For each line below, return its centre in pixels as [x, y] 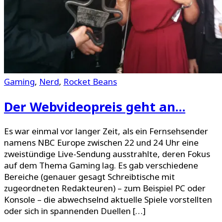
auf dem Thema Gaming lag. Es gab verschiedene [101, 165]
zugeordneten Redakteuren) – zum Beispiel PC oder [105, 188]
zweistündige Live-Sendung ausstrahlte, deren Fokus [107, 154]
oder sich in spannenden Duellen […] [75, 211]
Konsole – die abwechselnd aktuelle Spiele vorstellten [108, 199]
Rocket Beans [90, 82]
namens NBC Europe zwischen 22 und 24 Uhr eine [101, 142]
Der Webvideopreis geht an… [95, 106]
